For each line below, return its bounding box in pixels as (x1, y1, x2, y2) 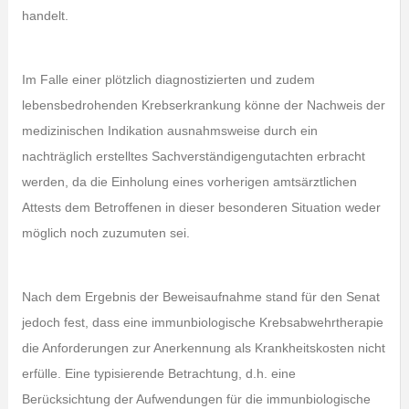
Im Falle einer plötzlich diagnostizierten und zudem (21, 72, 315, 87)
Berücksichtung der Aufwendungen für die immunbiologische (21, 392, 371, 406)
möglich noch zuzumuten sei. (21, 225, 190, 240)
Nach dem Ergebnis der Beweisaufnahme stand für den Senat (21, 289, 380, 304)
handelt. (21, 8, 68, 23)
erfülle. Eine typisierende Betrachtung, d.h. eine (21, 366, 296, 381)
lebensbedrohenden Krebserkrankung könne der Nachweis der (21, 98, 385, 112)
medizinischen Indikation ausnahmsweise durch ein (21, 123, 318, 138)
